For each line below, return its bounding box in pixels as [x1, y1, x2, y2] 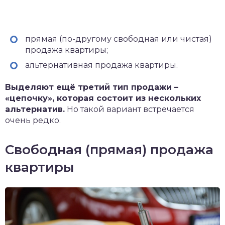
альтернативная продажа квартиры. [25, 60, 178, 70]
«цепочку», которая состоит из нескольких [5, 93, 201, 103]
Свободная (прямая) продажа [5, 142, 213, 158]
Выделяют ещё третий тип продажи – [5, 82, 178, 92]
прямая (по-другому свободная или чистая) [25, 34, 212, 44]
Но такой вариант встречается [65, 104, 194, 114]
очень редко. [5, 116, 61, 125]
